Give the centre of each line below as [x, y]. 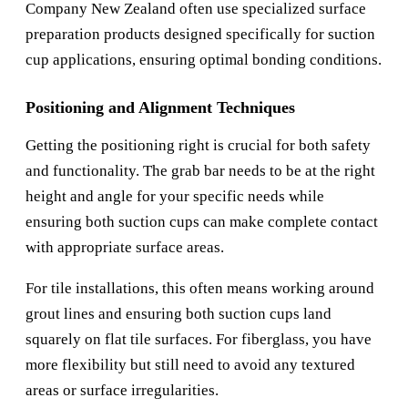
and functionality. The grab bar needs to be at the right [200, 171]
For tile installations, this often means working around [200, 289]
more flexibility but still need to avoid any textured [190, 365]
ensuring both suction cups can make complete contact [202, 222]
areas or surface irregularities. [122, 391]
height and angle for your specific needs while [175, 197]
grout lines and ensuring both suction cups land [178, 314]
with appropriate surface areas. [125, 248]
